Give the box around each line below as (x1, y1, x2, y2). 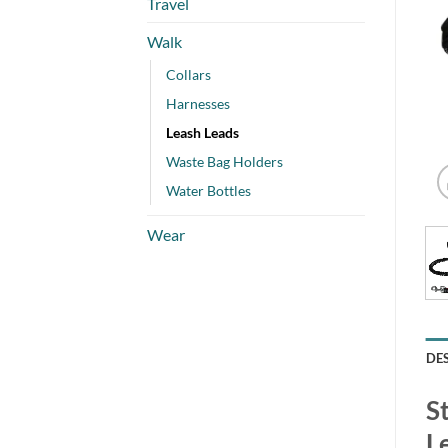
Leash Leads (166, 123, 239, 141)
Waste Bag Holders (166, 152, 283, 170)
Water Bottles (166, 181, 251, 199)
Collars (166, 65, 211, 83)
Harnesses (166, 94, 230, 112)
